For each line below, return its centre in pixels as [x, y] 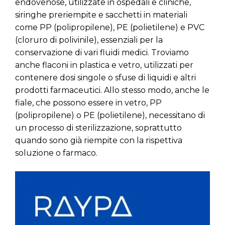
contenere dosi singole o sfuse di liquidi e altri [105, 78]
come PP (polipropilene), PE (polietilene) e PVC [110, 28]
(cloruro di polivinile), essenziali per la [89, 40]
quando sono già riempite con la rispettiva [99, 141]
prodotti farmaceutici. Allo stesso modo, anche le [112, 90]
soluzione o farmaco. [56, 153]
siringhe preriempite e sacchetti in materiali [101, 15]
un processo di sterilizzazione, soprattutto [98, 128]
